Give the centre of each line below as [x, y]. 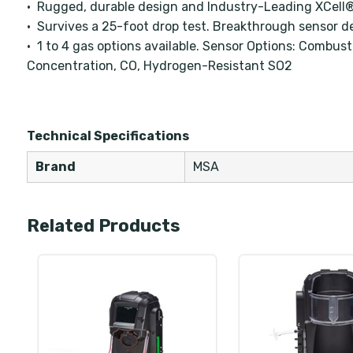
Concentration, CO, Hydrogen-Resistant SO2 [159, 66]
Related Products [103, 226]
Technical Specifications [108, 136]
